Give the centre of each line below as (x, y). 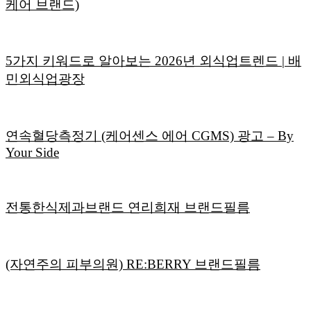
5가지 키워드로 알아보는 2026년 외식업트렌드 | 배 (153, 61)
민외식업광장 (45, 79)
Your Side (32, 152)
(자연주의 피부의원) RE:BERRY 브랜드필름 (133, 264)
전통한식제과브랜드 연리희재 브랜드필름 (128, 208)
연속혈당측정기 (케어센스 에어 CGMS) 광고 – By (150, 135)
